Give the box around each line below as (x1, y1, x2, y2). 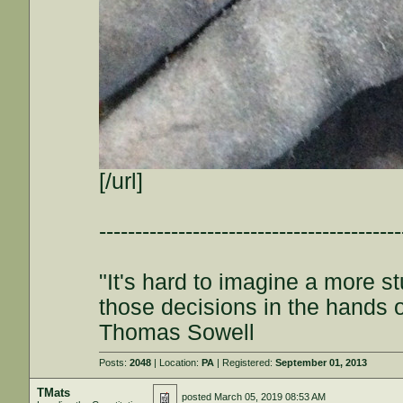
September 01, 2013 (275, 357, 368, 368)
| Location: (151, 357, 202, 368)
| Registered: (214, 357, 276, 368)
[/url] (99, 169, 144, 193)
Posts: (99, 357, 130, 368)
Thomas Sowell (99, 320, 255, 345)
